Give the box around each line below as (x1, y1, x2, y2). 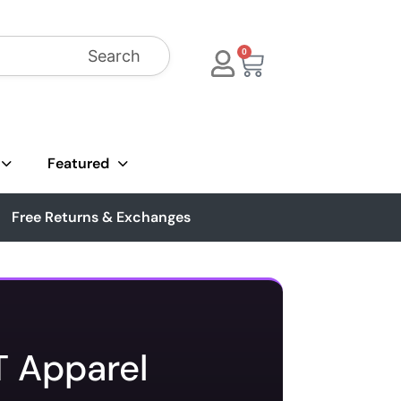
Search (88, 47, 141, 65)
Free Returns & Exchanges (12, 208, 192, 226)
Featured (47, 154, 109, 173)
